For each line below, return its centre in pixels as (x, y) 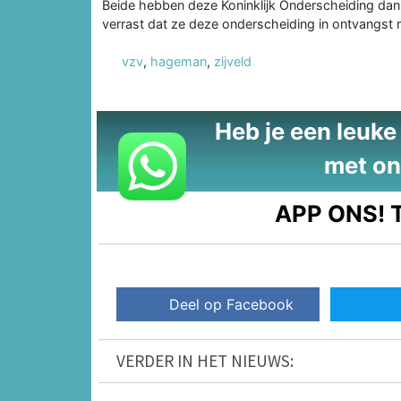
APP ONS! (330, 213)
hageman (179, 61)
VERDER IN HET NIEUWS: (205, 361)
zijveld (233, 61)
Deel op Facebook (232, 305)
